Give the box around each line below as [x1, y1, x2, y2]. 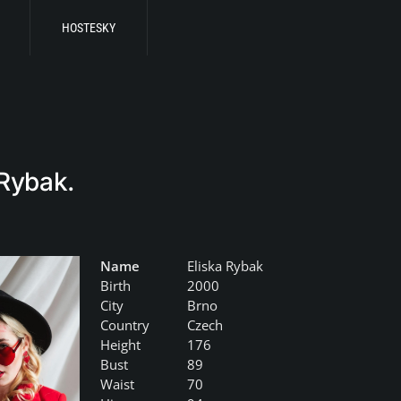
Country [100, 316, 150, 334]
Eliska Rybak [187, 257, 264, 275]
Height [100, 336, 141, 354]
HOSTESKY [62, 21, 115, 35]
